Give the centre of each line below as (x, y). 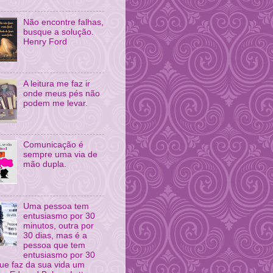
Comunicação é (54, 145)
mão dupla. (45, 165)
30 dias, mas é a (55, 236)
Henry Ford (45, 41)
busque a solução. (59, 32)
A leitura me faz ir (57, 83)
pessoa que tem (55, 246)
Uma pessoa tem (56, 207)
